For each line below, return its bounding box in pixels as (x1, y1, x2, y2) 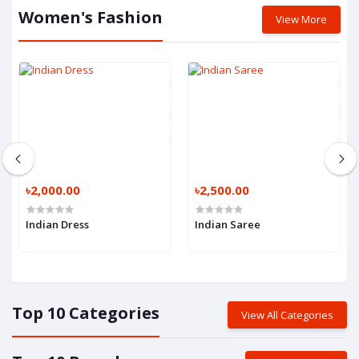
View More (276, 11, 327, 26)
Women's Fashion (18, 6, 163, 28)
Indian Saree (195, 216, 260, 232)
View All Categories (241, 307, 333, 322)
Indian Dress (26, 216, 89, 232)
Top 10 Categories (12, 301, 159, 324)
